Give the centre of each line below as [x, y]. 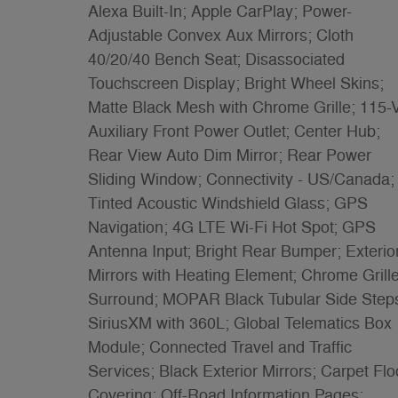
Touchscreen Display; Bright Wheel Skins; [236, 83]
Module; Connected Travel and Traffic [220, 347]
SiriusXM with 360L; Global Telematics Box [240, 323]
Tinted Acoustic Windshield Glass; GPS [228, 203]
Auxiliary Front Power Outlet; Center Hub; [234, 131]
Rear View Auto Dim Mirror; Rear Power [230, 155]
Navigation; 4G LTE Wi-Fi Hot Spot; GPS [232, 227]
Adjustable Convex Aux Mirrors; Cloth [221, 35]
